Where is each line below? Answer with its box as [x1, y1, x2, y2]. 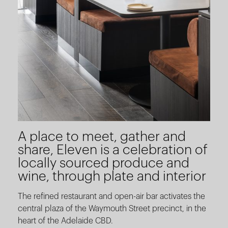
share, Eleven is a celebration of [18, 143, 208, 157]
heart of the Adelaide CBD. [18, 216, 113, 225]
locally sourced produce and [18, 156, 189, 170]
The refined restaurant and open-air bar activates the [18, 192, 205, 201]
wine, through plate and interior [18, 169, 206, 183]
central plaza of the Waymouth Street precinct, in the [18, 204, 206, 213]
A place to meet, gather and [18, 130, 186, 144]
